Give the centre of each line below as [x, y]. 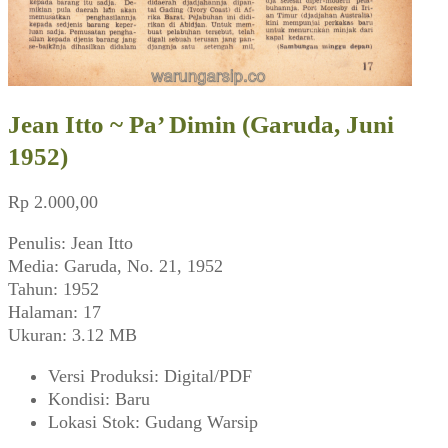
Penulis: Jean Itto [70, 242]
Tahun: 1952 [53, 288]
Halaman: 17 [54, 311]
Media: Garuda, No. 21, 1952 [115, 265]
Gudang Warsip [201, 421]
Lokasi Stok [91, 421]
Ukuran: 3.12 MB [72, 334]
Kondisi [76, 398]
